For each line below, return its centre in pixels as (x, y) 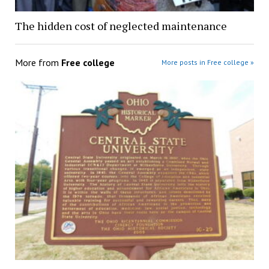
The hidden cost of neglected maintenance (121, 26)
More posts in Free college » (208, 62)
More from (38, 63)
